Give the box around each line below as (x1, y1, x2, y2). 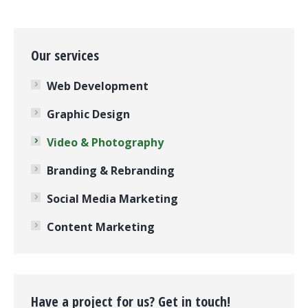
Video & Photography (47, 134, 164, 150)
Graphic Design (47, 106, 130, 122)
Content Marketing (47, 219, 155, 234)
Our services (31, 45, 99, 65)
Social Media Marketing (47, 190, 178, 206)
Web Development (47, 78, 148, 93)
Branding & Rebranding (47, 162, 175, 178)
